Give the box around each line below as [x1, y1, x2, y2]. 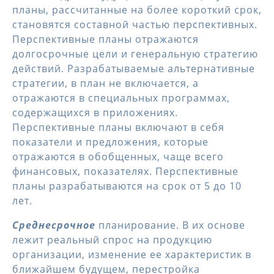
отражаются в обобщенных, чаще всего [12, 150, 224, 163]
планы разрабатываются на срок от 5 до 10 [12, 179, 242, 193]
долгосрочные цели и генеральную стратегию [12, 47, 258, 61]
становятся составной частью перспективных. [12, 18, 257, 31]
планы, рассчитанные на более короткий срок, [12, 3, 262, 17]
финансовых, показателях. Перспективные [12, 165, 239, 178]
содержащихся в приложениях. [12, 106, 178, 119]
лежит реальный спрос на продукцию [12, 233, 212, 246]
